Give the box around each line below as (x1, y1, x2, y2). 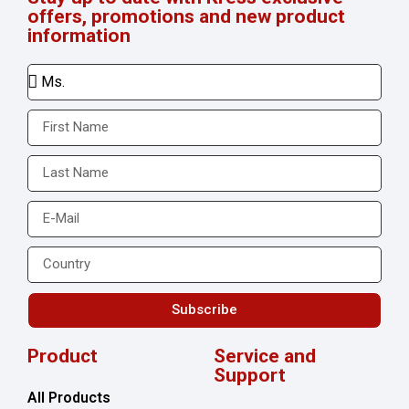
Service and (214, 344, 316, 367)
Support (214, 363, 286, 386)
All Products (27, 388, 110, 406)
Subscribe (172, 301, 237, 319)
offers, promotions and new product (27, 5, 345, 27)
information (27, 24, 131, 47)
